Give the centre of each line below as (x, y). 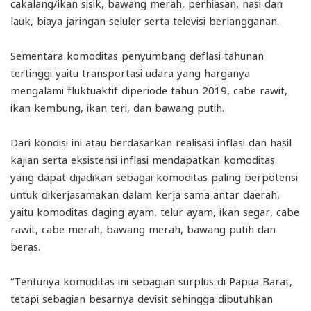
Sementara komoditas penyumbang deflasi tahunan (137, 55)
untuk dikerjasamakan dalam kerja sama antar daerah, (145, 194)
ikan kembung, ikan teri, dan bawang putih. (117, 107)
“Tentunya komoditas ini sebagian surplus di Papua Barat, (151, 281)
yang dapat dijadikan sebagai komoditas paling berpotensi (154, 177)
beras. (25, 246)
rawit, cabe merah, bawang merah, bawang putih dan (143, 229)
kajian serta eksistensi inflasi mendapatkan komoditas (143, 159)
